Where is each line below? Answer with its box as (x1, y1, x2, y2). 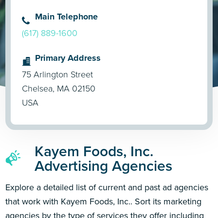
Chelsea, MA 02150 (22, 82, 96, 95)
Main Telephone (35, 10, 98, 23)
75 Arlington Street (22, 68, 93, 81)
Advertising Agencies (35, 155, 173, 177)
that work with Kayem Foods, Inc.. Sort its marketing (5, 195, 202, 208)
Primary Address (35, 51, 101, 64)
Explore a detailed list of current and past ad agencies (5, 181, 209, 194)
